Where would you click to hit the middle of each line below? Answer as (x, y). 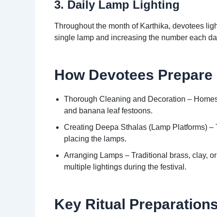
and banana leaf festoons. (108, 111)
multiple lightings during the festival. (125, 167)
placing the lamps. (95, 139)
